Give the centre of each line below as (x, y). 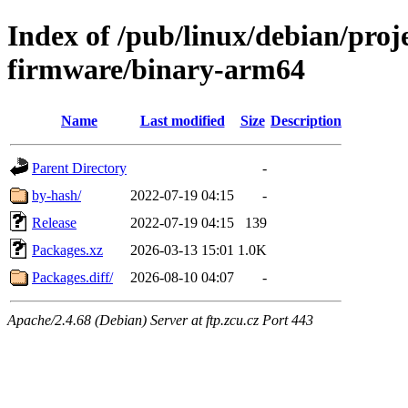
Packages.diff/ (72, 277)
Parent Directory (79, 168)
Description (306, 120)
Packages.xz (67, 250)
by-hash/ (56, 195)
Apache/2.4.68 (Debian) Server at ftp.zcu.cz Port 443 (160, 320)
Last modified (182, 120)
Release (54, 222)
